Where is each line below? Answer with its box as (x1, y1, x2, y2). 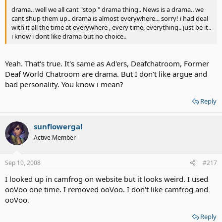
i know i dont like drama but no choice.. (11, 32, 126, 41)
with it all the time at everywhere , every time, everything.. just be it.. (11, 23, 211, 32)
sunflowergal (34, 121, 83, 131)
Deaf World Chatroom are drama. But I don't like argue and (5, 68, 207, 79)
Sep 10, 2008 (5, 159, 41, 167)
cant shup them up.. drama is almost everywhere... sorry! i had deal (11, 14, 208, 23)
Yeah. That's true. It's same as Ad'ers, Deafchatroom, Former (5, 58, 209, 68)
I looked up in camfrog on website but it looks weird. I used (5, 174, 208, 184)
